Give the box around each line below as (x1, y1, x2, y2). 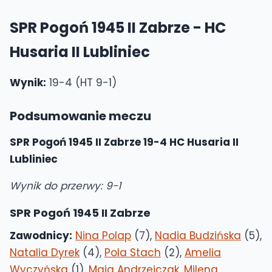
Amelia (185, 245, 221, 260)
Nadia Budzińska (155, 228, 241, 243)
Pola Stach (104, 245, 161, 260)
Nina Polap (75, 228, 131, 243)
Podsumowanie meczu (10, 107, 151, 124)
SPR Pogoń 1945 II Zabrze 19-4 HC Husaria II (10, 135, 239, 149)
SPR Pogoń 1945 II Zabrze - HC (10, 18, 226, 38)
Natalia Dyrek (10, 245, 80, 260)
